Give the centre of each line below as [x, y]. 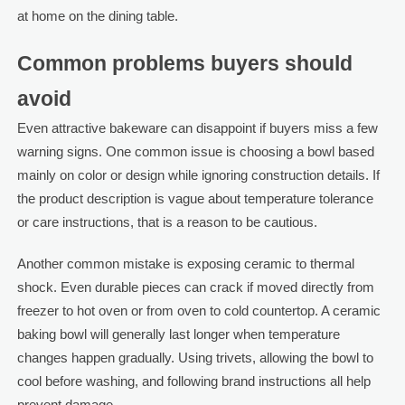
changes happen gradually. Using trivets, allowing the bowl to [195, 357]
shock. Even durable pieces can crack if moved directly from [195, 287]
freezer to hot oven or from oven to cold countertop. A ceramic [198, 310]
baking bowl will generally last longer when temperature [178, 334]
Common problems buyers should [184, 63]
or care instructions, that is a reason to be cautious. [167, 221]
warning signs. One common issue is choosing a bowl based [195, 151]
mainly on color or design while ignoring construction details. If [198, 174]
